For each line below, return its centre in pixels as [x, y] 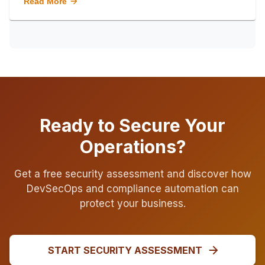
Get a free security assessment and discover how [132, 174]
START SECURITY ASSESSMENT [125, 250]
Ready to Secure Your [132, 125]
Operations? [132, 147]
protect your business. [132, 203]
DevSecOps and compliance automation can [132, 189]
